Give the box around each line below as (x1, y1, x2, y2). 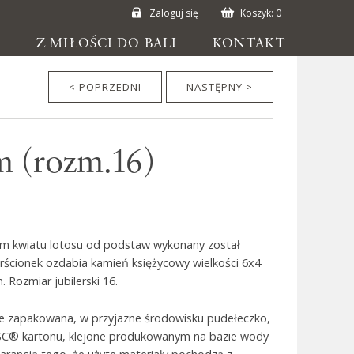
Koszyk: (240, 6, 276, 20)
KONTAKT (213, 36, 285, 51)
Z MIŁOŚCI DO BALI (36, 36, 178, 51)
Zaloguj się (149, 6, 198, 20)
